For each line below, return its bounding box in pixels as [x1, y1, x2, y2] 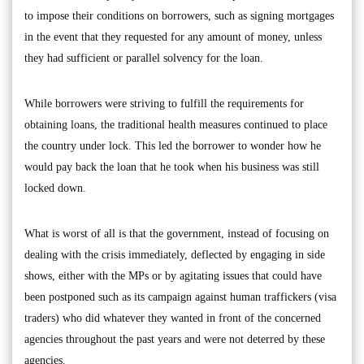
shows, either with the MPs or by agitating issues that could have [24, 270, 322, 283]
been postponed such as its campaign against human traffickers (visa [24, 291, 336, 304]
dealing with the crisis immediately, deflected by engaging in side [24, 249, 325, 262]
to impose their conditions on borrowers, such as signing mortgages [24, 10, 334, 23]
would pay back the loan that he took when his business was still [24, 161, 319, 174]
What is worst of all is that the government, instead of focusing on [24, 227, 329, 240]
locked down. [24, 182, 86, 195]
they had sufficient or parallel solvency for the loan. [24, 52, 263, 65]
